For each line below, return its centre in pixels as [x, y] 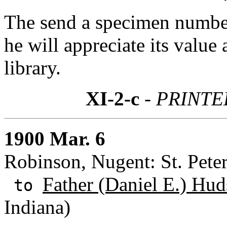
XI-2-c [112, 98]
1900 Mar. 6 [55, 138]
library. [32, 67]
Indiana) [37, 207]
